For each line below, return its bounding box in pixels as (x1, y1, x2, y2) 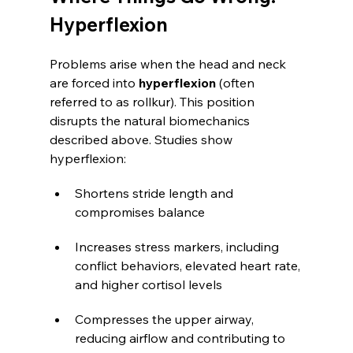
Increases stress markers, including (74, 239, 282, 255)
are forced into (49, 75, 139, 91)
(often (215, 75, 258, 91)
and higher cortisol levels (74, 277, 222, 293)
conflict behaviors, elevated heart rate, (74, 258, 303, 274)
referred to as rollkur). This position (49, 94, 258, 110)
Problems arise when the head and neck (49, 56, 289, 72)
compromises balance (74, 204, 205, 221)
